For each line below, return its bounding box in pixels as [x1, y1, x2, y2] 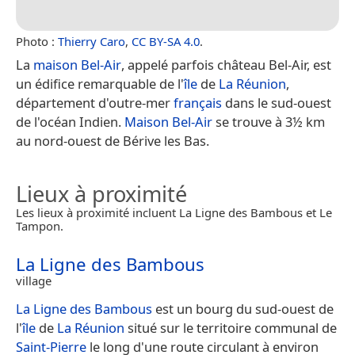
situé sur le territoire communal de [124, 318, 337, 337]
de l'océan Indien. [16, 112, 124, 131]
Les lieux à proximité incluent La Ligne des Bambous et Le [16, 204, 332, 220]
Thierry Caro [58, 32, 125, 49]
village [16, 272, 52, 288]
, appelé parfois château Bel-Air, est [121, 55, 331, 74]
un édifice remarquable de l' [16, 74, 184, 93]
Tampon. [16, 217, 63, 234]
